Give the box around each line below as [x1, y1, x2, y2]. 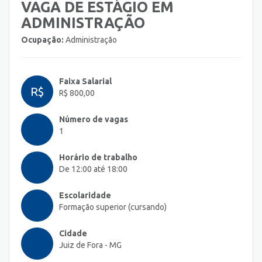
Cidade [59, 229, 87, 239]
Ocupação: [21, 35, 64, 45]
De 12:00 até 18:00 [59, 164, 127, 174]
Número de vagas [59, 115, 128, 125]
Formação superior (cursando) [59, 202, 167, 212]
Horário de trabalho [59, 153, 137, 163]
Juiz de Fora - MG [59, 240, 122, 250]
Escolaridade [59, 191, 111, 201]
